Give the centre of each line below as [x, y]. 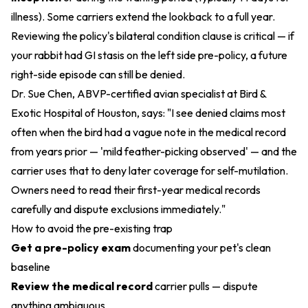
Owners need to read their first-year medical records [136, 190]
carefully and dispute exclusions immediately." [118, 209]
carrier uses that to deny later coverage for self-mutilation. [150, 170]
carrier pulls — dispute [205, 286]
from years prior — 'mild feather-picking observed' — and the [154, 151]
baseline [31, 267]
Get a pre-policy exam [71, 247]
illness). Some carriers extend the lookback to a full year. [143, 16]
